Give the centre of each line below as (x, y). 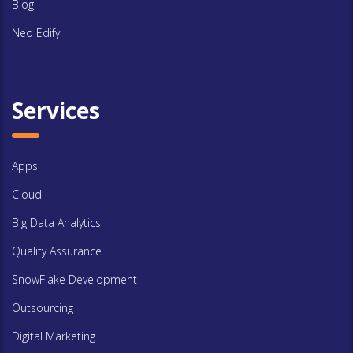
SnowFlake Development (74, 279)
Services (56, 110)
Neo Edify (36, 33)
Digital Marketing (54, 336)
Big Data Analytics (56, 223)
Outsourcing (43, 308)
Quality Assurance (57, 251)
